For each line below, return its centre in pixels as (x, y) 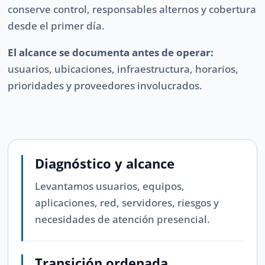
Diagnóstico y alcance (105, 164)
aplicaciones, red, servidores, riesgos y (127, 203)
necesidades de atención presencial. (123, 219)
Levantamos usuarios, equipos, (110, 186)
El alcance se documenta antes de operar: (111, 53)
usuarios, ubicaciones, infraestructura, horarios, (123, 69)
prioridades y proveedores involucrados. (105, 86)
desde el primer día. (56, 26)
